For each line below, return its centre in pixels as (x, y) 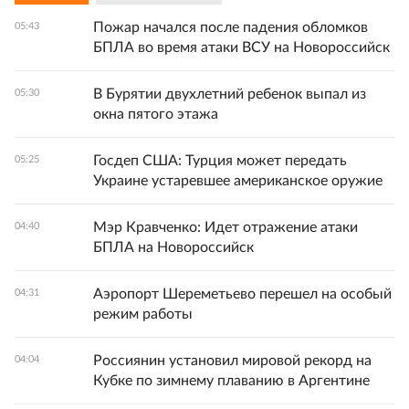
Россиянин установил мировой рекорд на (232, 361)
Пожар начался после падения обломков (231, 27)
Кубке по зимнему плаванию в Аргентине (231, 381)
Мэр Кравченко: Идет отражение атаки (225, 227)
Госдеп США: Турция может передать (220, 161)
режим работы (143, 314)
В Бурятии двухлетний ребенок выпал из (230, 94)
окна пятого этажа (156, 114)
